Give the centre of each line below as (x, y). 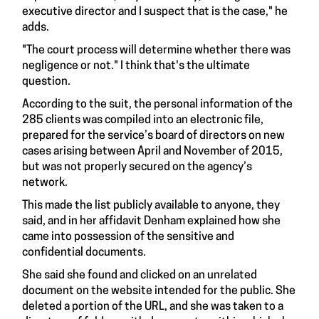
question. (46, 82)
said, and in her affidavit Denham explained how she (151, 221)
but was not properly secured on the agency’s (137, 167)
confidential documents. (84, 253)
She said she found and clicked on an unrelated (140, 276)
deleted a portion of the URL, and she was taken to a (153, 307)
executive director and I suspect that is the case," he (155, 12)
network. (46, 183)
